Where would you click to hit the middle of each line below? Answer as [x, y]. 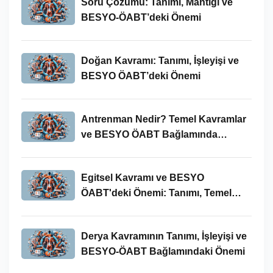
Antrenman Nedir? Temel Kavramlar [163, 119]
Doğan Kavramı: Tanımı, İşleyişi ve [160, 60]
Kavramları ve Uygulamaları [144, 208]
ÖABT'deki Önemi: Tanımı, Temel [156, 193]
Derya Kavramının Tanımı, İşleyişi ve [164, 236]
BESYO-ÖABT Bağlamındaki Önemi [163, 251]
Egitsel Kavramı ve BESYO [142, 177]
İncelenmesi [108, 149]
